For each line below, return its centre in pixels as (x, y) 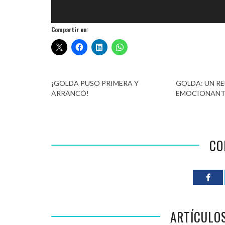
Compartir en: (70, 29)
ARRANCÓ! (70, 93)
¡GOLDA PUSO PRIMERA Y (95, 83)
